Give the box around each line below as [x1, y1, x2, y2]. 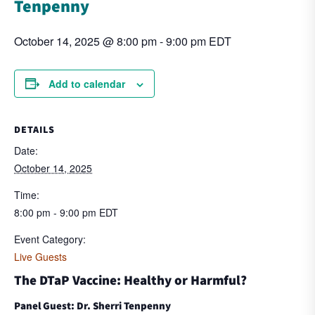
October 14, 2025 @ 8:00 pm [14, 32, 157, 49]
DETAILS [14, 123, 55, 136]
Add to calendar [49, 76, 125, 91]
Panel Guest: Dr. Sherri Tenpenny [14, 299, 171, 313]
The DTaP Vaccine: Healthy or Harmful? [14, 271, 247, 290]
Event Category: [14, 232, 86, 247]
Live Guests [14, 250, 67, 264]
